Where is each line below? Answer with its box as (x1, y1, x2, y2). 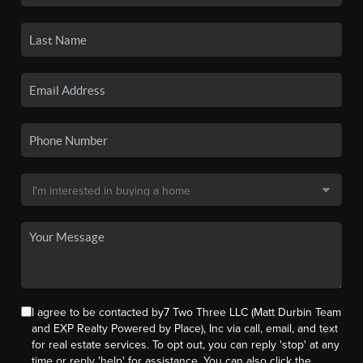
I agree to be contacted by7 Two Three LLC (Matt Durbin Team (32, 305, 342, 320)
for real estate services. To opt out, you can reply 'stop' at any (32, 338, 340, 352)
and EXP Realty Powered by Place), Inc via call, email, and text (32, 322, 339, 336)
